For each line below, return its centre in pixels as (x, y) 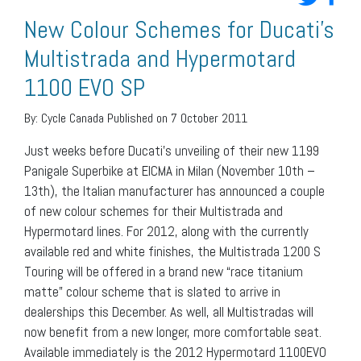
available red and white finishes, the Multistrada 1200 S (172, 251)
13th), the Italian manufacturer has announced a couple (174, 191)
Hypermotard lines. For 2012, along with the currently (166, 231)
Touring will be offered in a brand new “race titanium (164, 271)
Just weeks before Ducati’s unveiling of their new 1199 (172, 150)
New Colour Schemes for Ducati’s (179, 29)
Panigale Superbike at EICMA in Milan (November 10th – (170, 170)
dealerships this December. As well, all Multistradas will (169, 311)
